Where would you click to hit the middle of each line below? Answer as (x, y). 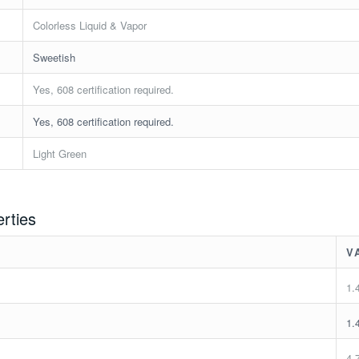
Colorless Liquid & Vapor (90, 25)
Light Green (60, 153)
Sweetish (54, 57)
